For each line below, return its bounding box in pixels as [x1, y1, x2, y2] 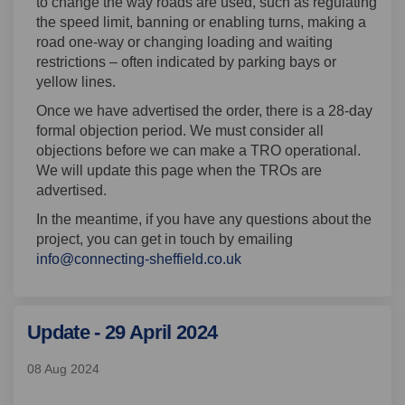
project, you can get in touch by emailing [36, 231, 293, 248]
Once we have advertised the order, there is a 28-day [36, 103, 372, 119]
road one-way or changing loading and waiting [36, 34, 333, 51]
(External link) [240, 250, 329, 267]
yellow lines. [36, 74, 116, 90]
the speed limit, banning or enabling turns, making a [36, 14, 366, 31]
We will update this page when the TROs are [36, 163, 322, 179]
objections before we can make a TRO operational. [36, 143, 361, 159]
